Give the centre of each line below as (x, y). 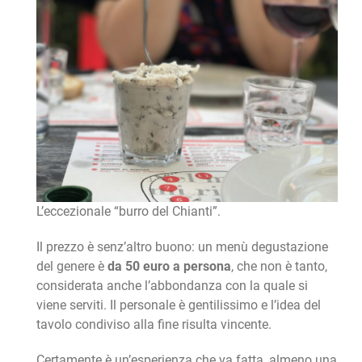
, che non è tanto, (279, 267)
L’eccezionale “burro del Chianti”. (128, 212)
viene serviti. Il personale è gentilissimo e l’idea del (178, 305)
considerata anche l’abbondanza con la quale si (172, 286)
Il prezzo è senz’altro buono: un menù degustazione (182, 247)
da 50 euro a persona (169, 267)
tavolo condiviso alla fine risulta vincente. (154, 325)
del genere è (72, 267)
